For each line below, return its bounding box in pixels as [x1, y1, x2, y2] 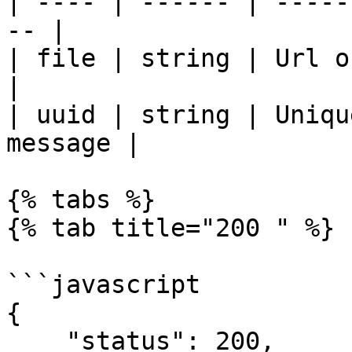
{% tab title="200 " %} [6, 214, 335, 242]
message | [6, 129, 141, 157]
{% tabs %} [6, 185, 156, 214]
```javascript [6, 270, 200, 299]
